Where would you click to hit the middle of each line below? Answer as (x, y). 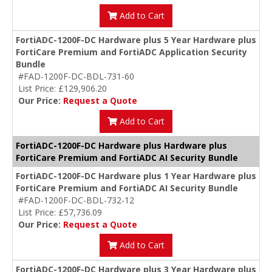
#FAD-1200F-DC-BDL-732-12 (76, 200)
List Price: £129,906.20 (63, 89)
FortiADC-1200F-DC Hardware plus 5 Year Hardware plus (136, 40)
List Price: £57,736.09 (60, 212)
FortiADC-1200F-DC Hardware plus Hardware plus (121, 146)
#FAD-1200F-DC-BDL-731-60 (76, 76)
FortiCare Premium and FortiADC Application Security (131, 52)
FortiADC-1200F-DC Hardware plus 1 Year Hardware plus (136, 176)
